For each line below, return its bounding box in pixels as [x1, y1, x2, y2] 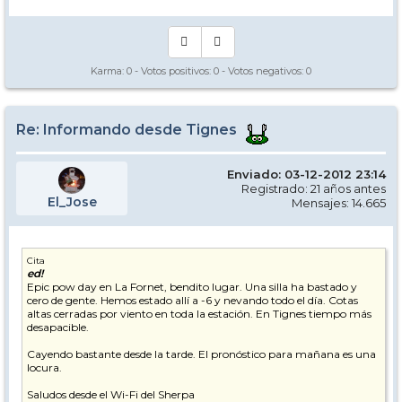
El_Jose [47, 194, 97, 211]
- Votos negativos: [219, 65, 306, 78]
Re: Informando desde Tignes [16, 121, 240, 139]
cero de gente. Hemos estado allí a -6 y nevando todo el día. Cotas [27, 293, 358, 308]
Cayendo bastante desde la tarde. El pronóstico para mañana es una [27, 347, 376, 362]
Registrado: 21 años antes [241, 181, 386, 197]
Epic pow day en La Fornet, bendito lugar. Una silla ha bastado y [27, 280, 357, 294]
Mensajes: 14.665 [292, 196, 386, 211]
